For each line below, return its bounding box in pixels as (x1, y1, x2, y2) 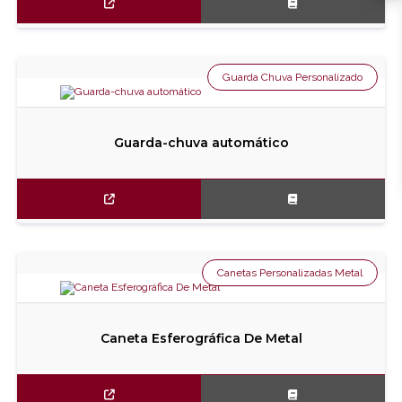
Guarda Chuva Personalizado (222, 71, 363, 83)
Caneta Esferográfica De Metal (100, 330, 302, 346)
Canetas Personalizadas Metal (216, 267, 363, 279)
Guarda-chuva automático (113, 135, 289, 151)
